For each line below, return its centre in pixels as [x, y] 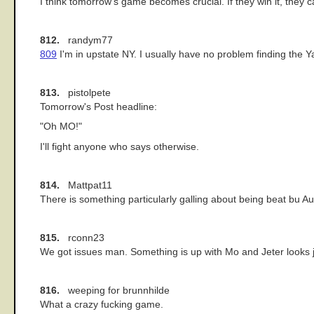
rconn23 [82, 238]
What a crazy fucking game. [102, 304]
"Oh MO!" [61, 127]
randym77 [86, 40]
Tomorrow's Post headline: [98, 107]
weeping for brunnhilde [115, 290]
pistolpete [85, 93]
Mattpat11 [86, 185]
